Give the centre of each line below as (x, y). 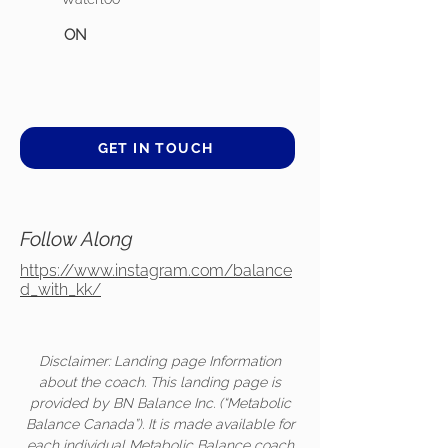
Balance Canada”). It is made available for (160, 424)
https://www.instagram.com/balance (156, 270)
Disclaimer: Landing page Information (160, 361)
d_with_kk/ (60, 289)
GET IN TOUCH (155, 148)
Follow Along (76, 239)
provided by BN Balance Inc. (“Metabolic (160, 403)
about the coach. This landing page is (160, 382)
